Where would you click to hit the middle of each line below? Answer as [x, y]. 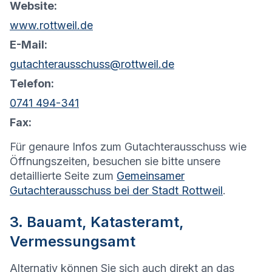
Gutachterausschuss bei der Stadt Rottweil [116, 191]
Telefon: [32, 84]
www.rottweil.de [51, 25]
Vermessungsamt [73, 242]
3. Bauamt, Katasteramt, [97, 222]
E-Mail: [29, 45]
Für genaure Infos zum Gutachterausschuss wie [128, 147]
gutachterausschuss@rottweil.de [92, 64]
